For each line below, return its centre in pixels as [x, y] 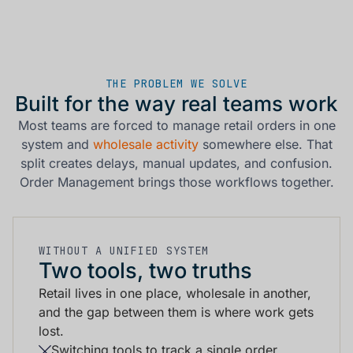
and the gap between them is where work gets [176, 312]
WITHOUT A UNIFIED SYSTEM [124, 250]
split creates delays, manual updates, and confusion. [176, 163]
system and [57, 144]
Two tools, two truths [145, 270]
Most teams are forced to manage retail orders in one [176, 125]
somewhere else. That [265, 144]
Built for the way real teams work [176, 103]
